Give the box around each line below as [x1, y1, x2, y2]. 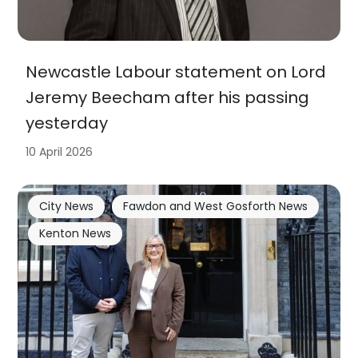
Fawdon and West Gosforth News [122, 197, 308, 214]
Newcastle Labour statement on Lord [26, 61, 327, 84]
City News [38, 197, 93, 214]
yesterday [26, 112, 109, 135]
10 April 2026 [26, 144, 93, 161]
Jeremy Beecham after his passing [26, 86, 310, 109]
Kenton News [38, 225, 111, 241]
